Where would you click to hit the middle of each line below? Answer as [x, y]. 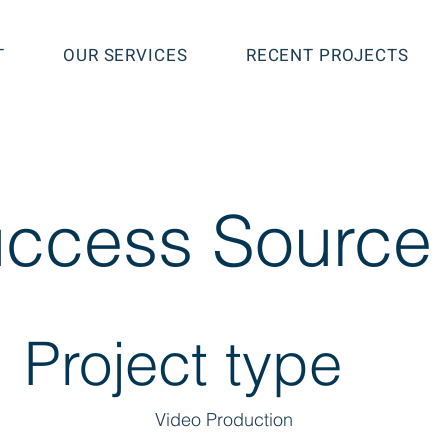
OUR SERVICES [125, 55]
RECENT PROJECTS [327, 55]
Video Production [223, 419]
